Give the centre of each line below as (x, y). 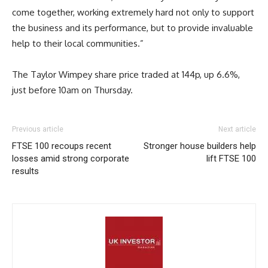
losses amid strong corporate (71, 159)
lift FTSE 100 (231, 159)
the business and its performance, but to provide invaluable (133, 28)
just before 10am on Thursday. (72, 90)
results (25, 171)
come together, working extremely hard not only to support (133, 13)
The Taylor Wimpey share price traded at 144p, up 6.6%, (126, 75)
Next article (237, 130)
